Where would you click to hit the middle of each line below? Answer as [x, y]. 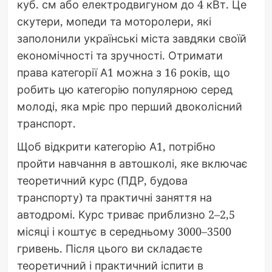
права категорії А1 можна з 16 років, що [123, 73]
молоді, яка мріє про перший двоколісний [129, 107]
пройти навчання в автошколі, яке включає [132, 164]
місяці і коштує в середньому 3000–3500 [124, 232]
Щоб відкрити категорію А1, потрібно [116, 147]
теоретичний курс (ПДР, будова [102, 181]
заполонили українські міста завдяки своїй [131, 39]
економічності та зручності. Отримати [120, 56]
